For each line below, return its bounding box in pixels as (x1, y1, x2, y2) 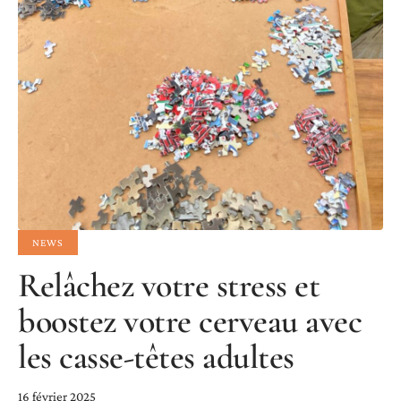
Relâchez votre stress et (18, 264, 320, 306)
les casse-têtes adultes (18, 336, 294, 378)
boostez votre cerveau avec (18, 300, 362, 342)
